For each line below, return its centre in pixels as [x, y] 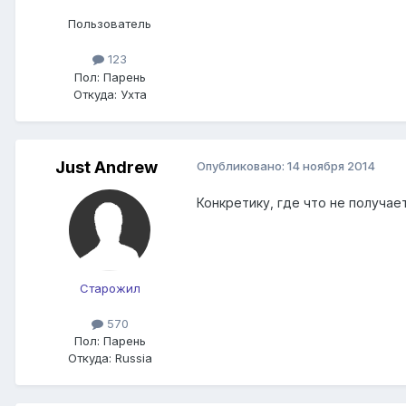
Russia [131, 358]
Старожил [110, 288]
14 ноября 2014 [331, 165]
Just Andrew [106, 167]
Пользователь [110, 24]
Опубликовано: [242, 165]
